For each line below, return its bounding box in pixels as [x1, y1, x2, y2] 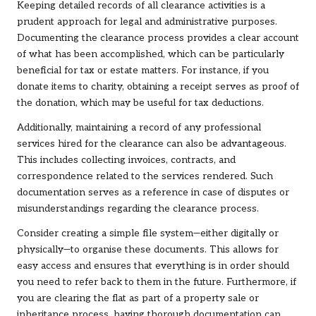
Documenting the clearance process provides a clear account [17, 32, 299, 44]
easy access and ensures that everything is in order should [17, 260, 289, 272]
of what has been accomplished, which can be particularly [17, 49, 284, 61]
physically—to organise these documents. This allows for [17, 244, 279, 256]
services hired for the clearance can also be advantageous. [17, 138, 286, 150]
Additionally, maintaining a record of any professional [17, 122, 261, 134]
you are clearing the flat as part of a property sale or [17, 293, 259, 305]
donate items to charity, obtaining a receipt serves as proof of [17, 81, 299, 93]
